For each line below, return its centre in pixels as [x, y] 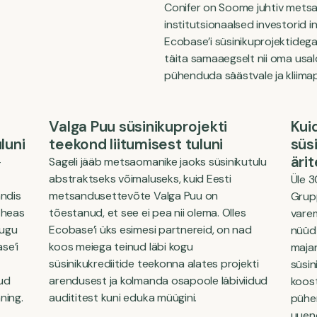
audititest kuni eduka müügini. [123, 298]
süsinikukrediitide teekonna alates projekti [154, 264]
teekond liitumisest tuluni [136, 144]
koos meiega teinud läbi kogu [121, 247]
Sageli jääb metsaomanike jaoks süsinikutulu [158, 162]
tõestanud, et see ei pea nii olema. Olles [148, 213]
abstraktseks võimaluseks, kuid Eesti [140, 179]
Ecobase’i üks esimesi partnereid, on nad [150, 230]
